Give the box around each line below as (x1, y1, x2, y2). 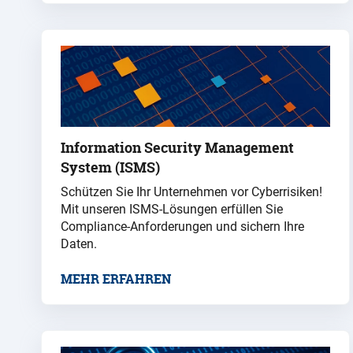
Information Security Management (61, 137, 294, 158)
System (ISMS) (61, 157, 160, 177)
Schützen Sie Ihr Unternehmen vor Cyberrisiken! (61, 184, 322, 199)
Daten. (61, 236, 97, 251)
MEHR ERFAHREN (61, 269, 171, 288)
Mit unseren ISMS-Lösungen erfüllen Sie (61, 201, 283, 217)
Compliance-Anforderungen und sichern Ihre (61, 218, 304, 234)
